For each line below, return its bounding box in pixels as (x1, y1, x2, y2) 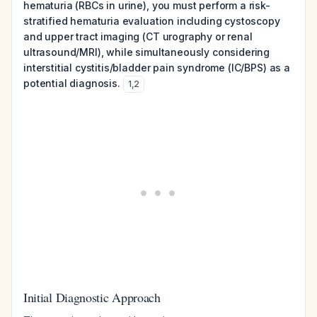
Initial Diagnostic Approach (23, 289, 161, 306)
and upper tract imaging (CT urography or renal (23, 30, 253, 42)
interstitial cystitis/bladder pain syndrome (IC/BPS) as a (23, 62, 290, 74)
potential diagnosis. (23, 77, 120, 89)
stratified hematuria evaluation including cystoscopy (23, 15, 280, 27)
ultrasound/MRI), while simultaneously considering (23, 46, 270, 58)
